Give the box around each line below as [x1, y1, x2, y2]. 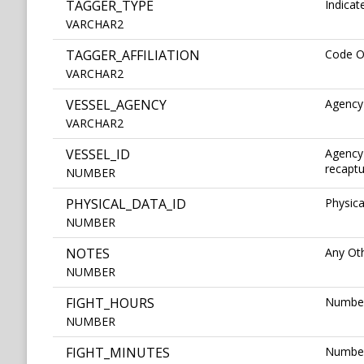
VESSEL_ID [66, 145, 130, 164]
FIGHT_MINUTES [66, 344, 170, 362]
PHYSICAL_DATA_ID [66, 195, 186, 214]
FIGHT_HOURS [66, 294, 154, 313]
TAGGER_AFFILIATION [66, 46, 200, 65]
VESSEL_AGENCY [66, 96, 167, 115]
